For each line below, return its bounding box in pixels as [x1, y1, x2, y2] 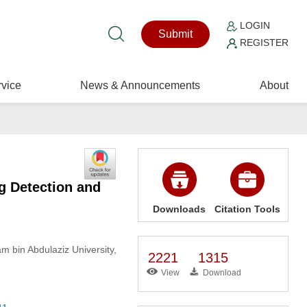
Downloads [153, 204, 206, 214]
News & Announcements [80, 79, 201, 91]
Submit [158, 28, 193, 40]
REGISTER [237, 37, 289, 48]
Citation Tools [214, 204, 280, 214]
